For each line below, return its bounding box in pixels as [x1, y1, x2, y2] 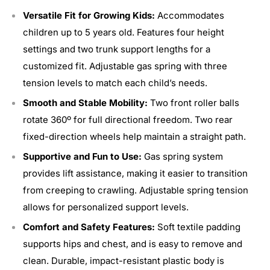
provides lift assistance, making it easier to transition [23, 167, 248, 179]
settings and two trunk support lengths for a [23, 43, 210, 55]
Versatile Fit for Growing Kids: [23, 9, 157, 21]
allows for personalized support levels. [23, 201, 189, 213]
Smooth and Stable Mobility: [23, 96, 150, 108]
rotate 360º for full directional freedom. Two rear [23, 113, 233, 125]
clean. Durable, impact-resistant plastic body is [23, 254, 224, 266]
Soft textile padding [157, 221, 240, 233]
